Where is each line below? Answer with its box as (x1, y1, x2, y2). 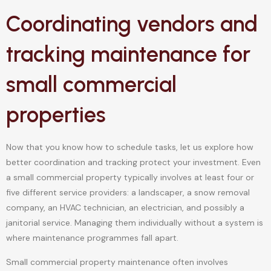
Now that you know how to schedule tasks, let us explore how (6, 142, 253, 153)
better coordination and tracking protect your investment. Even (6, 157, 261, 168)
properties (6, 102, 106, 128)
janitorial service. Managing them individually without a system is (6, 217, 263, 229)
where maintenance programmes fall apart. (6, 232, 178, 244)
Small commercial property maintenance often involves (6, 256, 228, 267)
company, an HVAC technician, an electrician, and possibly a (6, 202, 244, 214)
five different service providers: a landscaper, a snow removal (6, 187, 250, 198)
